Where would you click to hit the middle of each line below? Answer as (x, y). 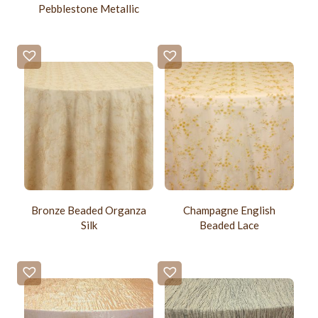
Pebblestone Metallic (89, 8)
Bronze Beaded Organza (89, 210)
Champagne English (229, 210)
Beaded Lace (229, 225)
